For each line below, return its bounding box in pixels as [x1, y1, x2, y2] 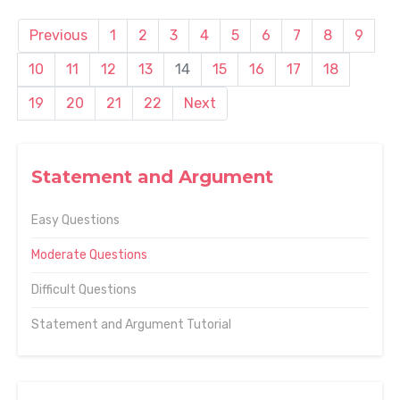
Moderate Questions [31, 247, 147, 262]
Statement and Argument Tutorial [31, 317, 231, 332]
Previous [29, 27, 87, 44]
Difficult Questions [31, 282, 137, 297]
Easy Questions [31, 212, 120, 228]
